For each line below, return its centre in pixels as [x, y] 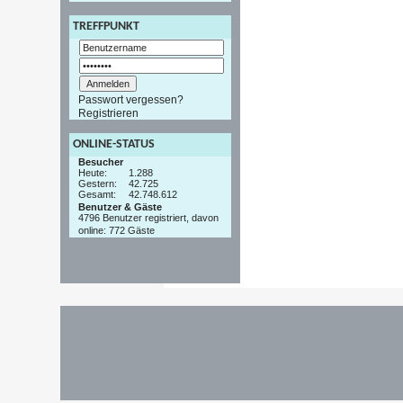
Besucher [101, 161]
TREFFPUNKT [107, 27]
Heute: [93, 172]
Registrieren [109, 113]
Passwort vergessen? [131, 100]
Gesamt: [98, 194]
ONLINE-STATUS [114, 144]
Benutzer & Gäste [121, 206]
